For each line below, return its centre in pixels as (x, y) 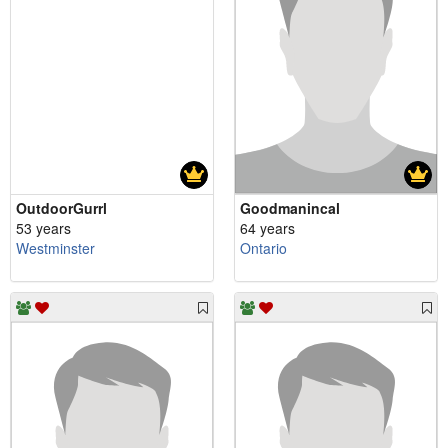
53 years (43, 228)
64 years (267, 228)
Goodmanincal (290, 208)
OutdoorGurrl (61, 208)
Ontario (263, 248)
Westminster (55, 248)
